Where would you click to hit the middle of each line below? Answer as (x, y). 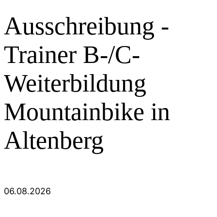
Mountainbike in (87, 111)
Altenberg (54, 140)
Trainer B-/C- (72, 54)
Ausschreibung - (86, 26)
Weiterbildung (75, 83)
